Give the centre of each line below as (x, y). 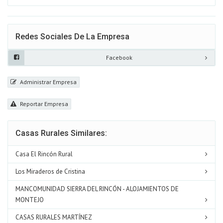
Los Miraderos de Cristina (50, 172)
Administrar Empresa (48, 82)
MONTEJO (30, 200)
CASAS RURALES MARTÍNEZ (54, 218)
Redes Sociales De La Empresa (72, 36)
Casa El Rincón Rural (44, 154)
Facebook (119, 57)
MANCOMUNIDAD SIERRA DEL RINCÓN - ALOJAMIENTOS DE (97, 189)
